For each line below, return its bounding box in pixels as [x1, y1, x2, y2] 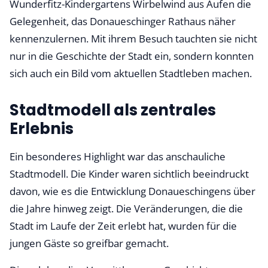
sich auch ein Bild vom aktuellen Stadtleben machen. [10, 66, 252, 80]
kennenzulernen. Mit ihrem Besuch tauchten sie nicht [10, 32, 257, 45]
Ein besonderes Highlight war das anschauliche [10, 150, 226, 163]
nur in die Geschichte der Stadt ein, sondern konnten [10, 49, 254, 63]
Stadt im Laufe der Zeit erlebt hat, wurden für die [10, 219, 237, 233]
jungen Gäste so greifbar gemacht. [10, 236, 169, 250]
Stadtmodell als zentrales [10, 99, 216, 121]
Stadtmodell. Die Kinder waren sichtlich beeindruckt [10, 167, 249, 181]
